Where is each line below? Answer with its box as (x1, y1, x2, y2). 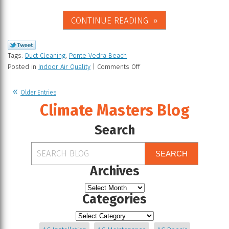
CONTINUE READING (71, 15, 148, 26)
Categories (82, 191, 147, 207)
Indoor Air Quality (38, 62, 90, 71)
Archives (89, 163, 140, 179)
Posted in (8, 62, 38, 71)
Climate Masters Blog (39, 101, 190, 120)
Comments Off (97, 62, 140, 71)
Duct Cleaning (25, 51, 65, 59)
